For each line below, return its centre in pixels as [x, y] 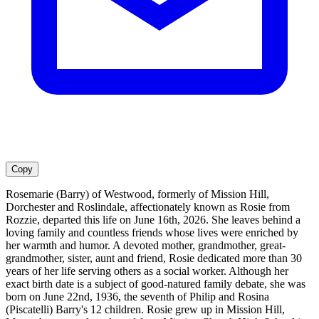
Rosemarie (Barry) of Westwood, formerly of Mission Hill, [137, 194]
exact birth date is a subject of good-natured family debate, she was [156, 284]
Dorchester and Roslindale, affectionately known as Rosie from [148, 207]
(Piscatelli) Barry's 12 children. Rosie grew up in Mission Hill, [145, 310]
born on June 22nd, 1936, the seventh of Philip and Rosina [137, 297]
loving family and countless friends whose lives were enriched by [152, 233]
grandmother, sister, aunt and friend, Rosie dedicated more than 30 [154, 258]
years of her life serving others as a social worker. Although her [147, 271]
